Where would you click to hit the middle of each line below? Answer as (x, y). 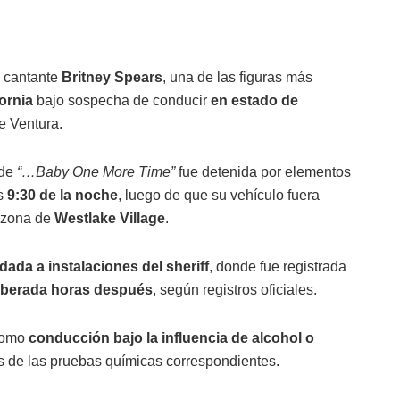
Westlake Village (110, 219)
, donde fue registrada (278, 267)
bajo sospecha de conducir (122, 101)
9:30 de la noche (62, 196)
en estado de (254, 101)
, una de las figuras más (237, 78)
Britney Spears (112, 78)
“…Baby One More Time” (96, 172)
